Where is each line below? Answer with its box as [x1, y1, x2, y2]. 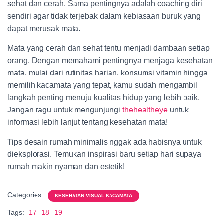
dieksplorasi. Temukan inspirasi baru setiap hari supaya [7, 150, 201, 158]
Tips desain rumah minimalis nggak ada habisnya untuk [7, 138, 202, 146]
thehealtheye [122, 106, 168, 114]
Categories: [7, 191, 45, 199]
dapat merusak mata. [7, 24, 80, 33]
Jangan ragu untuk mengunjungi [7, 106, 122, 114]
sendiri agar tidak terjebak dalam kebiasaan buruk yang [7, 12, 201, 20]
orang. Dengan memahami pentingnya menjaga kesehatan [7, 56, 213, 65]
